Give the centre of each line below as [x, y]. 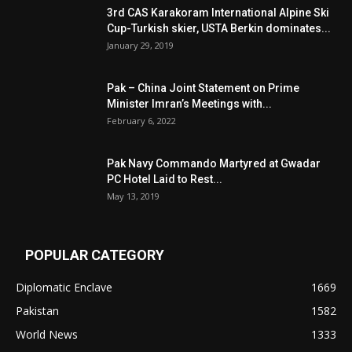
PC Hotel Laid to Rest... [165, 179]
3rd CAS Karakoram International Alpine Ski [218, 13]
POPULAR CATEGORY [95, 255]
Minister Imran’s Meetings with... [189, 104]
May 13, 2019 [133, 196]
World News [47, 334]
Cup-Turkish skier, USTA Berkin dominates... [219, 28]
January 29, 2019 [140, 45]
